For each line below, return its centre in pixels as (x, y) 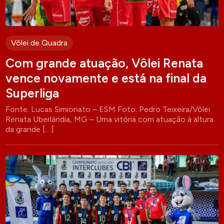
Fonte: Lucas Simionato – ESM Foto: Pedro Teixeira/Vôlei (108, 109)
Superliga (32, 93)
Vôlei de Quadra (39, 43)
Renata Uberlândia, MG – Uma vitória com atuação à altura (110, 119)
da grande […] (30, 129)
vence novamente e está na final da (106, 78)
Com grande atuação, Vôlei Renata (104, 63)
